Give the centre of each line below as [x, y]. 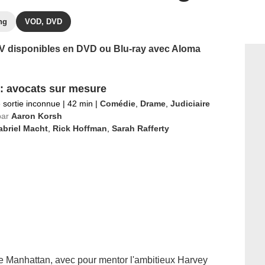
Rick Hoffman [80, 128]
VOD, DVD [43, 22]
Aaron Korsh [36, 116]
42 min [80, 104]
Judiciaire [190, 104]
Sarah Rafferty [140, 128]
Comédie [117, 104]
